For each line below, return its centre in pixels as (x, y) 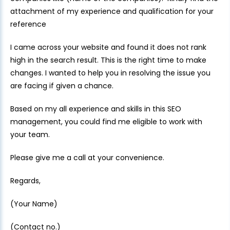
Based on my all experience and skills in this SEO (96, 109)
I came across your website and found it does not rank (108, 47)
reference (28, 24)
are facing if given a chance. (62, 86)
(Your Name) (34, 204)
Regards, (25, 181)
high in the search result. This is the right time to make (108, 60)
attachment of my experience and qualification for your (112, 11)
